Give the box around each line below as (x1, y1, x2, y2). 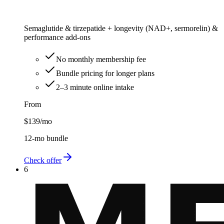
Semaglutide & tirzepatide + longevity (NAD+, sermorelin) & (24, 24, 218, 33)
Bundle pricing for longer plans (56, 69, 154, 78)
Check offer (24, 156, 61, 165)
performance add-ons (24, 33, 90, 42)
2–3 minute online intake (56, 83, 134, 92)
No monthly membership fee (56, 55, 146, 64)
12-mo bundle (24, 134, 68, 143)
